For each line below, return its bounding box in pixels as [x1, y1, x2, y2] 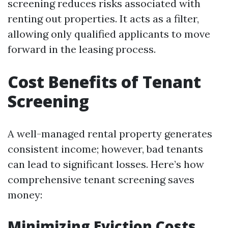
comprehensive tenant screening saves [8, 173, 194, 186]
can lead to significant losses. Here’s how [8, 158, 204, 170]
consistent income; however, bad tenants [8, 142, 203, 155]
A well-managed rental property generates [8, 127, 212, 140]
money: [8, 188, 42, 201]
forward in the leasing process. [8, 43, 156, 55]
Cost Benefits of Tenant [8, 71, 201, 93]
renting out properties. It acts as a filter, [8, 12, 199, 25]
